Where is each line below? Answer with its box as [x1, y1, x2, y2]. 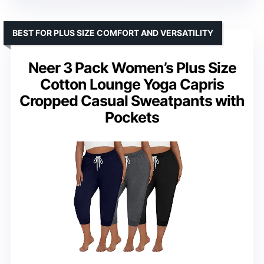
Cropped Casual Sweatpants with [19, 92, 245, 110]
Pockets [105, 108, 159, 127]
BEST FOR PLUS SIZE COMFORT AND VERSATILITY [12, 28, 213, 38]
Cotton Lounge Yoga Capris [40, 75, 224, 94]
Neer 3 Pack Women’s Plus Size [28, 59, 236, 77]
